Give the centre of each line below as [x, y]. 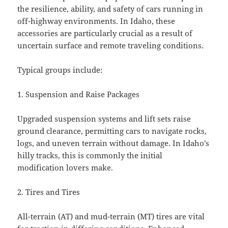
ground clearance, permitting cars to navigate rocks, [112, 131]
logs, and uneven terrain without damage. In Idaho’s [113, 143]
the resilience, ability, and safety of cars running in [110, 9]
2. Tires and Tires [49, 192]
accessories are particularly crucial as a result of [105, 33]
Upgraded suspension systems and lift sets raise [104, 119]
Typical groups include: [60, 70]
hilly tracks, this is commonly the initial [90, 155]
